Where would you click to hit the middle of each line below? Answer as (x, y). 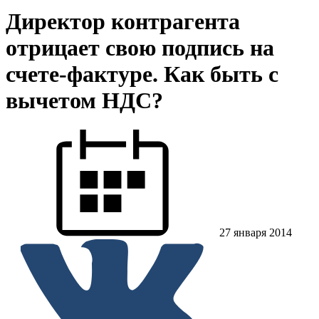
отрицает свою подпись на (140, 48)
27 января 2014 (256, 232)
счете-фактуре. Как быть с (142, 74)
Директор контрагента (123, 22)
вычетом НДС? (84, 101)
